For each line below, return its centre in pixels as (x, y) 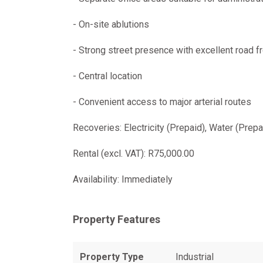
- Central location (107, 76)
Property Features (117, 219)
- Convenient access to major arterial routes (162, 102)
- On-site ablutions (111, 24)
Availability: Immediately (123, 179)
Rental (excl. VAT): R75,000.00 (134, 154)
